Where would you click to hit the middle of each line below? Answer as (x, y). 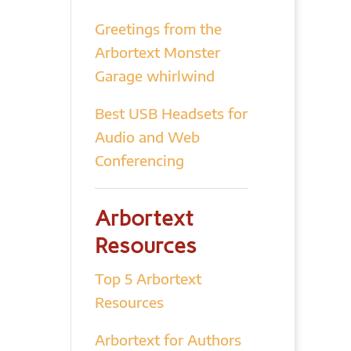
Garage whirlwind (154, 76)
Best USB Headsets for (171, 113)
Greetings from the (158, 29)
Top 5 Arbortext (148, 279)
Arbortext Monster (157, 52)
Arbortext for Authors (168, 340)
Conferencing (139, 160)
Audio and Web (147, 137)
